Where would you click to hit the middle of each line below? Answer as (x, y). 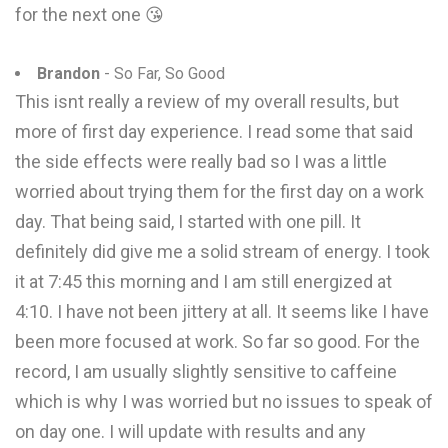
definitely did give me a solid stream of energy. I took (222, 251)
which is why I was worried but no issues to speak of (224, 401)
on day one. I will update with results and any (190, 431)
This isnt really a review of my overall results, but (207, 101)
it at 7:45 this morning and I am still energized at (203, 281)
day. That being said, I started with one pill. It (188, 221)
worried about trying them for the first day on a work (219, 191)
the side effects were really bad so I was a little (201, 161)
